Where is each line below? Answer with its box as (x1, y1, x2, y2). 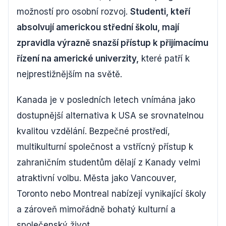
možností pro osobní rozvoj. (17, 7, 130, 17)
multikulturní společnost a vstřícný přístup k (17, 142, 193, 152)
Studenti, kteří (130, 7, 190, 17)
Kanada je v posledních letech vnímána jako (17, 95, 195, 105)
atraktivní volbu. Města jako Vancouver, (17, 173, 177, 183)
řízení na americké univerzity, (17, 53, 139, 64)
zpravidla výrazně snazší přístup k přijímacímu (17, 38, 208, 48)
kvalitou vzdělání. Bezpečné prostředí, (17, 126, 170, 136)
